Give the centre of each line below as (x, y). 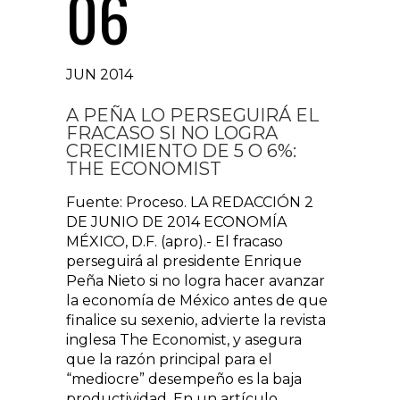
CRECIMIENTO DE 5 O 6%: (181, 151)
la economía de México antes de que (197, 300)
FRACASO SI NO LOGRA (172, 133)
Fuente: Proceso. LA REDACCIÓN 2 (190, 202)
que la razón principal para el (169, 359)
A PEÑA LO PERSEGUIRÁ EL (192, 115)
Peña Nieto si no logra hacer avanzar (196, 281)
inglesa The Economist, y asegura (184, 340)
